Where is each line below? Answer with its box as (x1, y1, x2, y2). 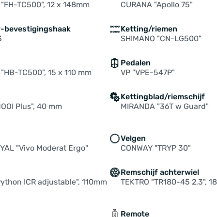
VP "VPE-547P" (120, 68, 175, 77)
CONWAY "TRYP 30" (120, 143, 191, 153)
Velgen (120, 134, 146, 143)
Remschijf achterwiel (120, 168, 199, 177)
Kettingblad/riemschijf (120, 92, 205, 101)
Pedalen (120, 58, 151, 67)
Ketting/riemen (120, 24, 177, 33)
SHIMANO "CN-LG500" (120, 34, 201, 43)
